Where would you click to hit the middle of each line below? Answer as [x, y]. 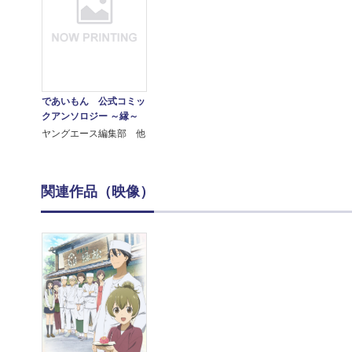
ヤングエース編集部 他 [93, 134]
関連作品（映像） [97, 192]
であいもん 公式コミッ [93, 102]
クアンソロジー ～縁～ [90, 117]
